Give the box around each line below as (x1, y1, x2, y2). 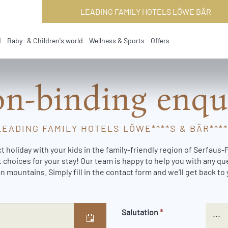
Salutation (122, 207, 160, 217)
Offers (151, 36, 169, 45)
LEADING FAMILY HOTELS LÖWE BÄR (80, 7, 211, 16)
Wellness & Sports (89, 36, 145, 45)
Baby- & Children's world (7, 36, 83, 45)
